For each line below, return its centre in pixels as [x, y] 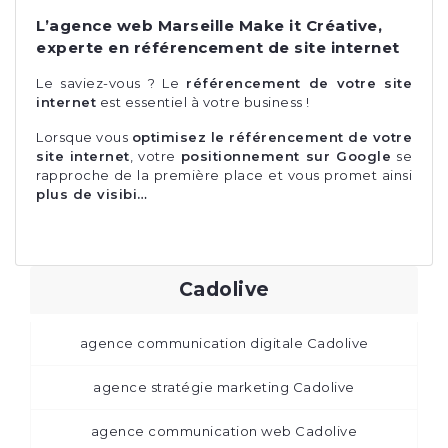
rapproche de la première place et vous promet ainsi [224, 174]
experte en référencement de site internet [218, 47]
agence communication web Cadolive [224, 430]
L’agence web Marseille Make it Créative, [209, 25]
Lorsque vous [84, 136]
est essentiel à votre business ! [203, 101]
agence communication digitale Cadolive [224, 342]
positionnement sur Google [286, 155]
